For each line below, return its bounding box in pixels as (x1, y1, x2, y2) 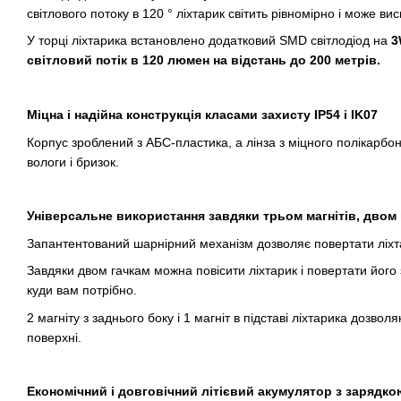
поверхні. (27, 329, 81, 345)
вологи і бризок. (27, 154, 119, 169)
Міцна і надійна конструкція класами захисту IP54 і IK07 (27, 107, 378, 123)
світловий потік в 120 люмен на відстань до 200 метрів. (27, 53, 380, 68)
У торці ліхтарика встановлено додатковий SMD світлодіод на (27, 33, 391, 48)
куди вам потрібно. (27, 283, 137, 298)
